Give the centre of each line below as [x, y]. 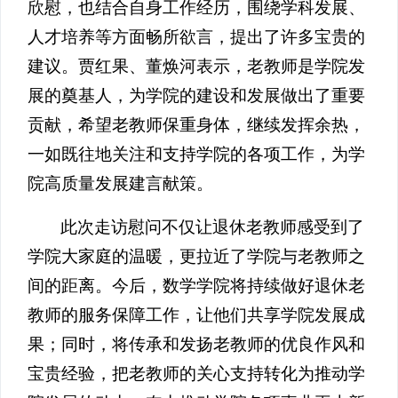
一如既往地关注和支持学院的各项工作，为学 [196, 155]
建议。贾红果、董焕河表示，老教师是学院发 [196, 67]
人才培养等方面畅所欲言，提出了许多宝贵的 [196, 37]
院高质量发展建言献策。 [120, 184]
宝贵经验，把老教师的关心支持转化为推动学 [196, 374]
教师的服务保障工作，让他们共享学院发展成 [196, 315]
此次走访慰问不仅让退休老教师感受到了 [213, 227]
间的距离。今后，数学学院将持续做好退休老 [196, 286]
